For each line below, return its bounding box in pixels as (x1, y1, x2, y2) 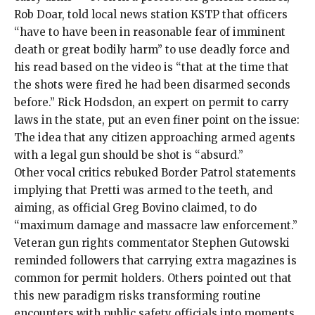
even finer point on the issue (144, 113, 297, 127)
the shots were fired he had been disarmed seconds (14, 78, 290, 92)
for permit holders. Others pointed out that (63, 271, 292, 285)
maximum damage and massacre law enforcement (20, 219, 291, 233)
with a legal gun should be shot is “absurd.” (14, 148, 246, 162)
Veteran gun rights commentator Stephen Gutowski (14, 236, 290, 250)
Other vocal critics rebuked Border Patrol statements (14, 166, 296, 180)
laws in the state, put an (14, 113, 144, 127)
